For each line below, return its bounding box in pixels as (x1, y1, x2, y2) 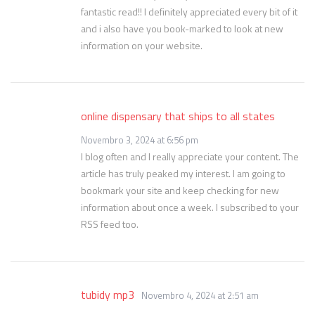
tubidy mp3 (81, 286, 134, 303)
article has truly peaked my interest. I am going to (81, 166, 285, 181)
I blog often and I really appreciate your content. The (81, 149, 299, 164)
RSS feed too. (81, 217, 139, 231)
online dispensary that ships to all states (81, 108, 275, 124)
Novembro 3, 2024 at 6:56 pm (81, 133, 198, 147)
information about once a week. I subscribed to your (81, 200, 299, 214)
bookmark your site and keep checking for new (81, 183, 279, 198)
